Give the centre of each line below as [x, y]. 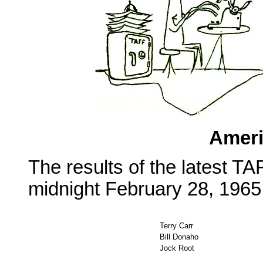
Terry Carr [176, 225]
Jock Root [177, 248]
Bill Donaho [179, 237]
